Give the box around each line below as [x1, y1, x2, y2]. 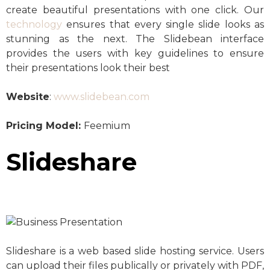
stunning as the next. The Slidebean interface [6, 33, 264, 45]
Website [6, 90, 49, 102]
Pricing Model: [6, 119, 84, 131]
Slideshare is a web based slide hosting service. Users [6, 245, 264, 257]
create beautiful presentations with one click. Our [6, 4, 264, 16]
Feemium [84, 119, 130, 131]
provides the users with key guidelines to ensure [6, 47, 264, 59]
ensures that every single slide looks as [62, 18, 264, 30]
